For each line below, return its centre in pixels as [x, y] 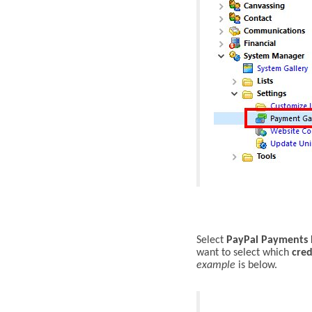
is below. [256, 266]
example [216, 266]
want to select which [244, 253]
